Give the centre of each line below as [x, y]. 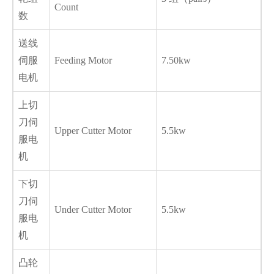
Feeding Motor [83, 61]
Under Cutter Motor [93, 210]
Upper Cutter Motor [95, 131]
